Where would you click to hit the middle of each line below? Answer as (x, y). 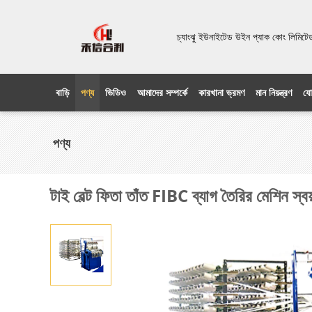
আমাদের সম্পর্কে (162, 92)
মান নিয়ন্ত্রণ (274, 92)
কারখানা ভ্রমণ (221, 92)
